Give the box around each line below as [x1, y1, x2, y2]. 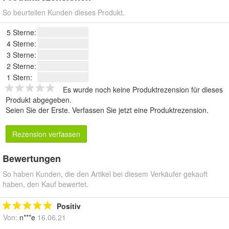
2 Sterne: [7, 61, 36, 72]
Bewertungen [3, 152, 61, 166]
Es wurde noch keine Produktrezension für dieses [63, 84, 223, 95]
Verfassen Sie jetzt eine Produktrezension [72, 105, 207, 116]
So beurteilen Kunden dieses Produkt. [3, 7, 125, 18]
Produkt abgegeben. [6, 95, 72, 105]
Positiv [57, 201, 81, 212]
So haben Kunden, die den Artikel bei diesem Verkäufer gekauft [3, 169, 208, 179]
